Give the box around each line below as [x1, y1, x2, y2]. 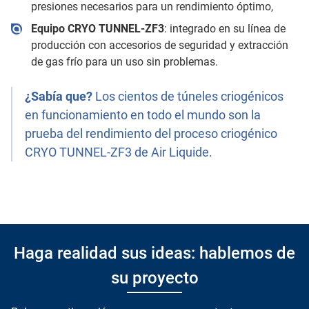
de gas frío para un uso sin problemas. [30, 55, 218, 69]
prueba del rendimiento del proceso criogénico [25, 126, 278, 141]
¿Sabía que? [25, 89, 93, 104]
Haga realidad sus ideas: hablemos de [14, 243, 295, 263]
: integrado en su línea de [163, 22, 286, 36]
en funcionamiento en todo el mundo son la [25, 108, 261, 123]
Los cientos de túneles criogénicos [92, 89, 284, 104]
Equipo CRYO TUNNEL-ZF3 [30, 22, 164, 36]
